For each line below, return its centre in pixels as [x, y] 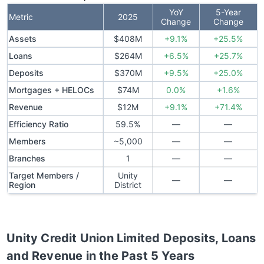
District [128, 185]
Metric [21, 17]
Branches [27, 159]
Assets [22, 39]
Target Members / [44, 176]
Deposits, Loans [208, 238]
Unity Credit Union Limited [83, 238]
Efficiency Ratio [38, 124]
